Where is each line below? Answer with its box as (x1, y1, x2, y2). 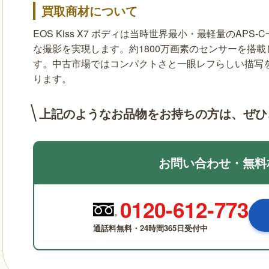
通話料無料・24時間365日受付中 (92, 222, 208, 234)
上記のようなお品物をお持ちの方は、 (39, 104, 243, 122)
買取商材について (41, 2, 138, 20)
